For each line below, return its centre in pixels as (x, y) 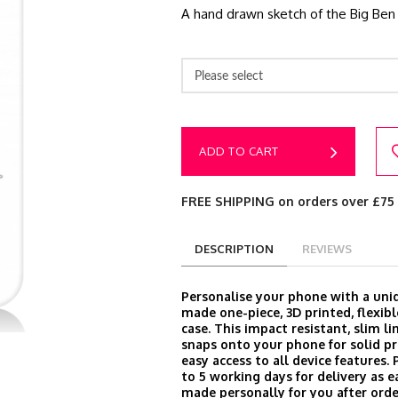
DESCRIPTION (234, 249)
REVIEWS (327, 249)
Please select (229, 76)
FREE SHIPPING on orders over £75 (288, 201)
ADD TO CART (239, 151)
